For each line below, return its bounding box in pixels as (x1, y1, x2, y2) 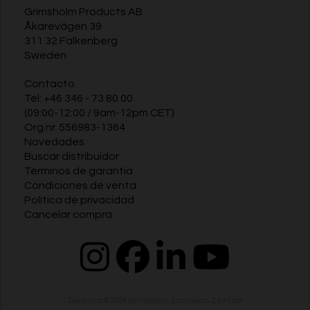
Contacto (24, 77, 75, 89)
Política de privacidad (24, 194, 134, 206)
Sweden (24, 49, 66, 61)
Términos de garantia (24, 165, 133, 176)
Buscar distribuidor (24, 150, 119, 162)
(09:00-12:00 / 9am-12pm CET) (24, 107, 174, 118)
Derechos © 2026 (68, 296, 129, 304)
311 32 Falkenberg (24, 35, 118, 46)
